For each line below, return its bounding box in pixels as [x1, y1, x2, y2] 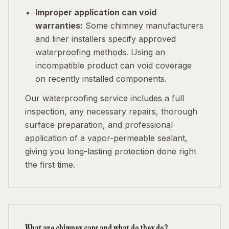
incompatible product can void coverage [35, 60, 192, 71]
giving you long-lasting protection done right [25, 146, 196, 156]
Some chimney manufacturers [83, 20, 203, 31]
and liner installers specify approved [35, 34, 176, 44]
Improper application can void [35, 7, 156, 17]
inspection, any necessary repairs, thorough [25, 106, 197, 117]
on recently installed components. [35, 74, 167, 84]
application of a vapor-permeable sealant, [25, 133, 188, 143]
